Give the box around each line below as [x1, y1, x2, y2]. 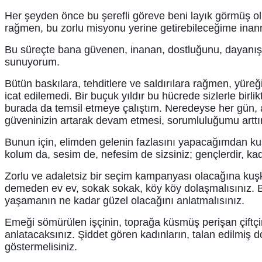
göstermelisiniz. [5, 240, 77, 253]
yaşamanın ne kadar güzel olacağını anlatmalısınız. [5, 194, 244, 206]
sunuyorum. [5, 56, 60, 68]
